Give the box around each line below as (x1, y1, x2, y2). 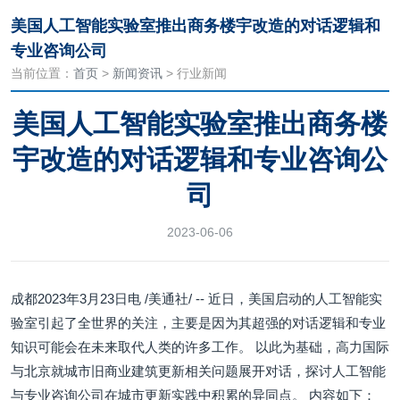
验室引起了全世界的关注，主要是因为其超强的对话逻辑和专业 (11, 315, 386, 330)
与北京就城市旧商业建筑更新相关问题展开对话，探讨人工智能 (11, 363, 386, 379)
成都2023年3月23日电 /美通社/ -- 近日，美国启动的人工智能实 (11, 291, 382, 306)
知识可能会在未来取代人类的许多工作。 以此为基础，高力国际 (11, 339, 389, 354)
